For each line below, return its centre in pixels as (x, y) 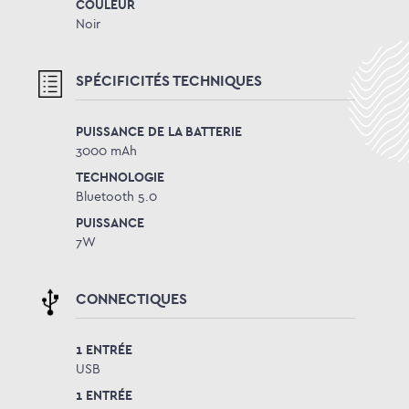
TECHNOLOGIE (120, 177)
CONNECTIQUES (131, 299)
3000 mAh (106, 151)
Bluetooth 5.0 (116, 196)
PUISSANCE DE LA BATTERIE (159, 131)
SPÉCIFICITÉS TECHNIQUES (169, 80)
